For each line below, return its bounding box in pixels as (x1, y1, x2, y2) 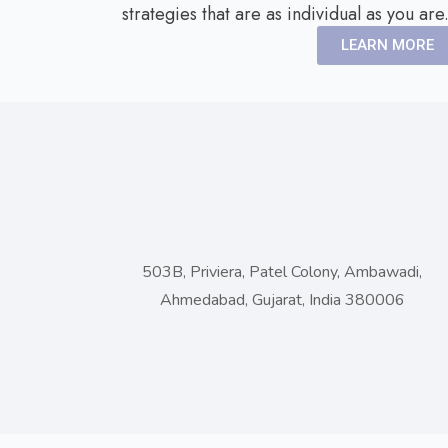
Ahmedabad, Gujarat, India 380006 (159, 288, 405, 311)
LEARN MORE (340, 36, 434, 54)
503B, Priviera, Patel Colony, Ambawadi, (142, 260, 422, 283)
